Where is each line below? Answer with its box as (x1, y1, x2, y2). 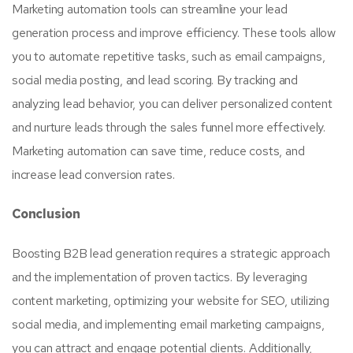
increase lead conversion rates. (12, 166, 175, 183)
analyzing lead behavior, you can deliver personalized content (12, 95, 333, 112)
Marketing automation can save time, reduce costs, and (12, 143, 305, 159)
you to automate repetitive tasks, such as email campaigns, (12, 48, 325, 65)
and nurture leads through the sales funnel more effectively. (12, 119, 325, 136)
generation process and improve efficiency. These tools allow (12, 24, 336, 41)
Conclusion (12, 206, 80, 222)
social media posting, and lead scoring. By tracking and (12, 72, 298, 88)
